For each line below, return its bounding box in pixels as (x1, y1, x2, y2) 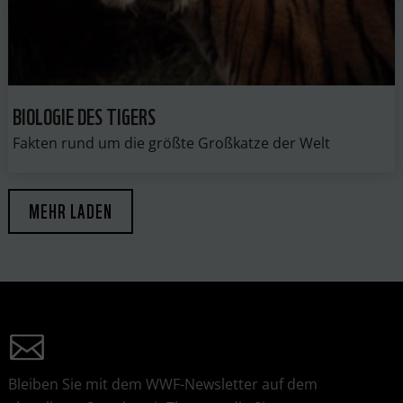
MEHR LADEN (28, 196, 112, 225)
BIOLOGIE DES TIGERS (12, 96, 156, 132)
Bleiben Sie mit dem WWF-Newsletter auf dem (7, 373, 318, 394)
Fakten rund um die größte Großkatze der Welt (12, 132, 330, 153)
